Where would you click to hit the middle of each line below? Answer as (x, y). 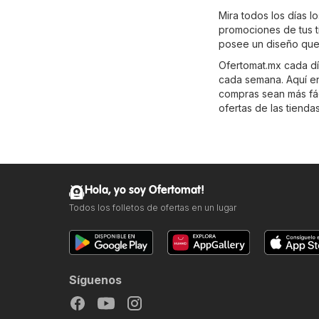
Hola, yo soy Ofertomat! (145, 191)
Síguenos (95, 280)
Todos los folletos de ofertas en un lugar (153, 208)
